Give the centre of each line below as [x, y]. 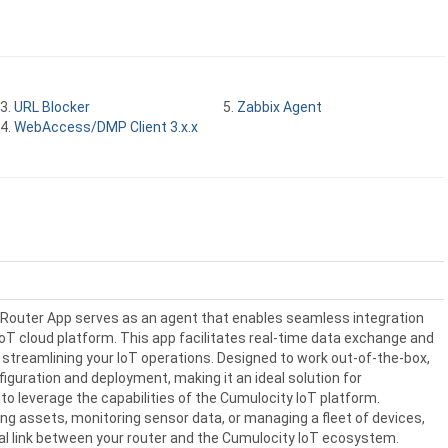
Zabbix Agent [279, 107]
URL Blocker [51, 107]
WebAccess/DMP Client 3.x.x [105, 127]
